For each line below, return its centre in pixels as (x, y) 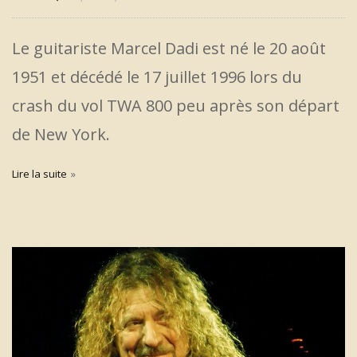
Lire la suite (39, 173)
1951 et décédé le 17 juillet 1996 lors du (157, 76)
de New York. (61, 134)
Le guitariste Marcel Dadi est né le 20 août (169, 48)
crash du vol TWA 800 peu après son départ (176, 105)
